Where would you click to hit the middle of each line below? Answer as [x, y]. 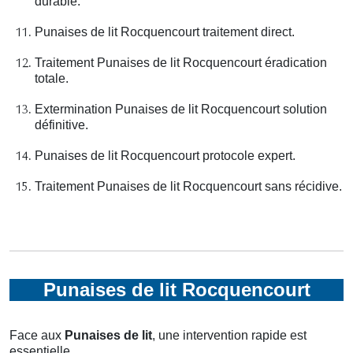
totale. [52, 79]
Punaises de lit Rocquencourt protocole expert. [165, 156]
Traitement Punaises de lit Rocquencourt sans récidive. [188, 187]
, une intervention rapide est [229, 336]
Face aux [37, 336]
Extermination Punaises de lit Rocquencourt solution [181, 110]
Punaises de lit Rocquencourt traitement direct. [165, 32]
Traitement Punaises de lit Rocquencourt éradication [181, 63]
